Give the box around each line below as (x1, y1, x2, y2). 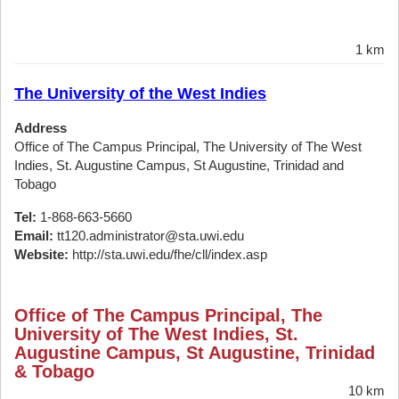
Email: (14, 228, 53, 243)
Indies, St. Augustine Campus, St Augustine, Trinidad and (14, 158, 344, 173)
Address (14, 120, 67, 135)
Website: (14, 247, 69, 262)
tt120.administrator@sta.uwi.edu (53, 228, 244, 243)
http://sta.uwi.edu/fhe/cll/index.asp (69, 247, 267, 262)
